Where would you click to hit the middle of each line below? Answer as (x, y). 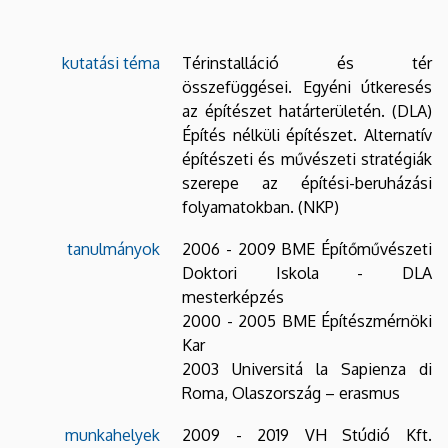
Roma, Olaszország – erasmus (291, 392)
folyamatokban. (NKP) (260, 206)
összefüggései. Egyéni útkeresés (307, 86)
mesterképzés (233, 296)
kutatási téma (111, 62)
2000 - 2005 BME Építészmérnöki (307, 320)
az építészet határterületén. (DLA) (307, 110)
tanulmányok (113, 248)
